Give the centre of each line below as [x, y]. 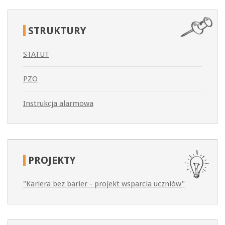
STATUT [36, 54]
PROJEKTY [52, 160]
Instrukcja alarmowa [58, 104]
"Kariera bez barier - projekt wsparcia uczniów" [104, 184]
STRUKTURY [57, 31]
